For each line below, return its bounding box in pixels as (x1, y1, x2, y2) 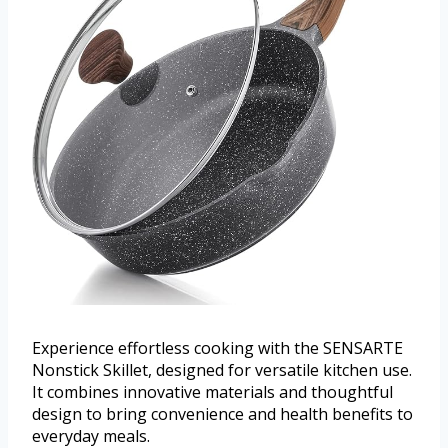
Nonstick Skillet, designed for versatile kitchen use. (32, 359, 412, 382)
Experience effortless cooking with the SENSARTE (32, 337, 403, 360)
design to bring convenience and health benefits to (32, 403, 413, 426)
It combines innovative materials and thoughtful (32, 381, 393, 404)
